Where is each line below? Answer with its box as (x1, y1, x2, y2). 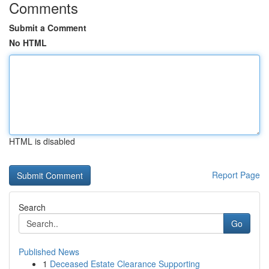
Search (19, 201, 46, 213)
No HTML (9, 37, 47, 49)
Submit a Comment (9, 22, 86, 34)
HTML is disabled (9, 135, 75, 147)
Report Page (212, 169, 260, 181)
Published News (19, 246, 79, 258)
